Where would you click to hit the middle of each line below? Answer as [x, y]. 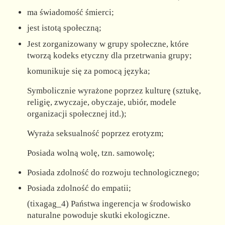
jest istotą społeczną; [65, 28]
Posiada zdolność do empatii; [79, 188]
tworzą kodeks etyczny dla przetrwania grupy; [110, 55]
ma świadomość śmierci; [71, 12]
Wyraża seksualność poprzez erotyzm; [96, 133]
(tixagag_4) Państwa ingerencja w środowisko [109, 204]
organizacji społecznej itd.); [77, 114]
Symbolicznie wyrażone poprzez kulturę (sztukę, [114, 90]
